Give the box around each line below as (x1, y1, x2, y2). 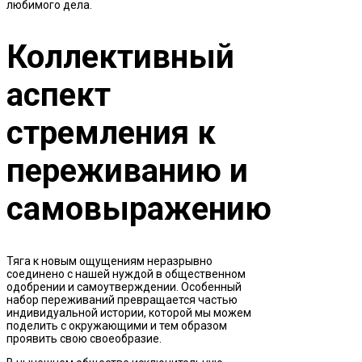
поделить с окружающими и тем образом (6, 318, 227, 332)
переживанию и (6, 151, 248, 190)
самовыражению (6, 189, 271, 228)
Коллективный (6, 37, 234, 76)
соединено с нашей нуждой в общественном (6, 267, 246, 280)
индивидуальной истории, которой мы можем (6, 305, 251, 319)
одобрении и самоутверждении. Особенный (6, 280, 242, 293)
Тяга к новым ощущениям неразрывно (6, 254, 213, 267)
